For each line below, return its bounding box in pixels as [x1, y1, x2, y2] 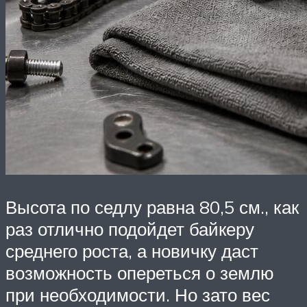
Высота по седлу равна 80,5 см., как [5, 196, 299, 219]
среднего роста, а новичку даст [5, 240, 258, 262]
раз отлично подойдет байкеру [5, 218, 254, 241]
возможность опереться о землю [5, 262, 274, 284]
